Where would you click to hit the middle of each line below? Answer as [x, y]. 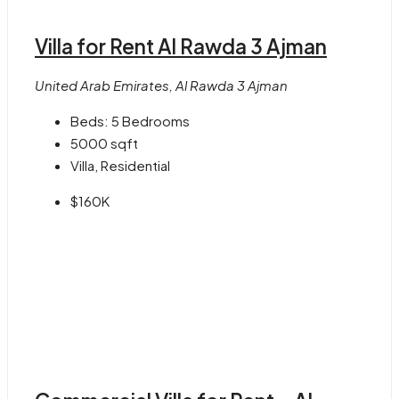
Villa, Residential [120, 166]
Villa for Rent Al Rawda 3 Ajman [181, 46]
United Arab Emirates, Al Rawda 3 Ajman [161, 85]
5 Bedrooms [151, 121]
